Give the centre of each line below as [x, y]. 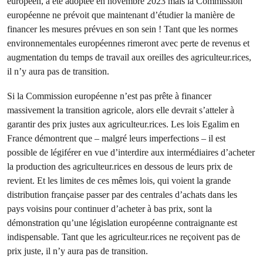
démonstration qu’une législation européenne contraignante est [122, 223]
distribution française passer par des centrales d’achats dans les [122, 195]
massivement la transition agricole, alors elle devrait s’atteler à [121, 110]
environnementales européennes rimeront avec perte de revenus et [128, 43]
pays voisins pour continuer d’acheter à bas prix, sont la [109, 209]
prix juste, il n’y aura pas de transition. [77, 251]
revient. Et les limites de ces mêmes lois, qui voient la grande [119, 181]
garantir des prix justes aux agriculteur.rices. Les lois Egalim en [123, 124]
